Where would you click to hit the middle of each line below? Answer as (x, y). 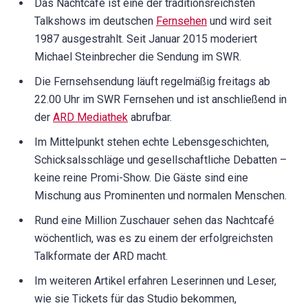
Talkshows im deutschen (95, 21)
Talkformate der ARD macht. (101, 256)
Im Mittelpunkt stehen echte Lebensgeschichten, (152, 142)
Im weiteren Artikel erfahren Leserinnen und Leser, (155, 281)
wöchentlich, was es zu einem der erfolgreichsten (154, 239)
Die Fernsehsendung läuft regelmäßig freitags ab (152, 82)
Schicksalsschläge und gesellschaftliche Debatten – (161, 160)
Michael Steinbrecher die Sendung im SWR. (138, 57)
